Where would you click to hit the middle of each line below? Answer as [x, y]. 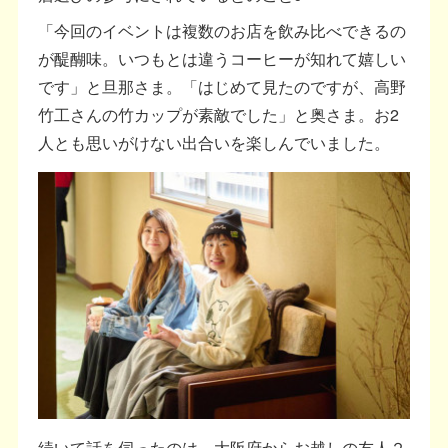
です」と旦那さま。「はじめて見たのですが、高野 [222, 87]
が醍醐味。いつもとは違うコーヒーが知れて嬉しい [222, 59]
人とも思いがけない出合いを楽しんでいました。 [214, 143]
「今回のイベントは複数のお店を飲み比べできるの [222, 31]
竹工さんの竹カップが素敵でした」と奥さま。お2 [219, 115]
